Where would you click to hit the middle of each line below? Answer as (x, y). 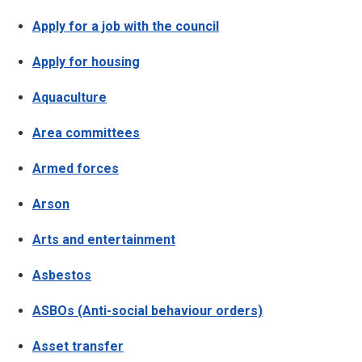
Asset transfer (78, 346)
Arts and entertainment (104, 240)
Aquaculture (69, 97)
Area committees (86, 133)
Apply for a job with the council (126, 26)
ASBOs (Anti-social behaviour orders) (147, 311)
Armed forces (76, 168)
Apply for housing (86, 62)
